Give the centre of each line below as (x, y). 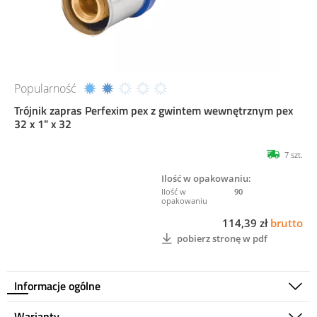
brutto (287, 223)
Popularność (45, 89)
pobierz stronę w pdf (222, 238)
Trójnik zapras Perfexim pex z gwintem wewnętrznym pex (154, 111)
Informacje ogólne (57, 286)
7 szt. (294, 155)
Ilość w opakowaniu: (206, 179)
